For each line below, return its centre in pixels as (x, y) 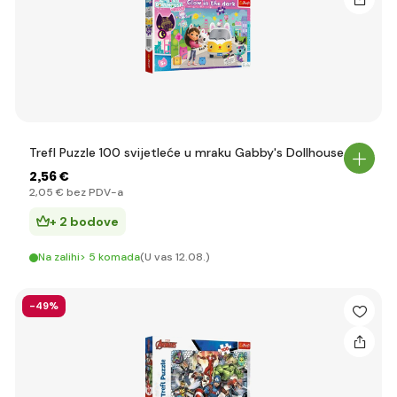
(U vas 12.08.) (175, 257)
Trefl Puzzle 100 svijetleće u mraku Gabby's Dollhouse (187, 152)
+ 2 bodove (84, 222)
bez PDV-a (93, 192)
